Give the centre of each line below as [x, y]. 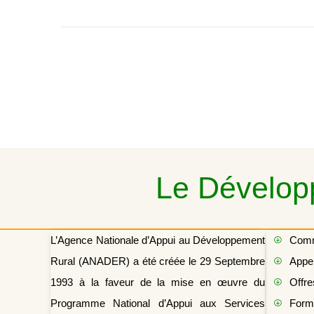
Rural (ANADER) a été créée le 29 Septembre [158, 261]
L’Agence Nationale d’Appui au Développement [158, 240]
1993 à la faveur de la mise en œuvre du [158, 282]
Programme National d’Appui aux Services [158, 303]
